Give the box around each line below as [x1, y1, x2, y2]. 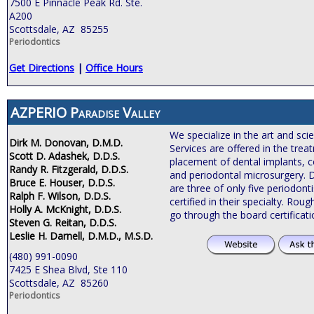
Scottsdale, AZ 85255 [9, 22, 109, 36]
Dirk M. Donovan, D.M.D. [9, 135, 123, 149]
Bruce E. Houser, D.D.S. [9, 175, 115, 189]
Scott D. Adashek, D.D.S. [9, 149, 120, 163]
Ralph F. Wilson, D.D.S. [9, 189, 111, 203]
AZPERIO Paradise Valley [11, 102, 160, 122]
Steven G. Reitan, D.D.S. [9, 215, 116, 229]
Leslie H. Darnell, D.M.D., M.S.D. [9, 228, 153, 243]
